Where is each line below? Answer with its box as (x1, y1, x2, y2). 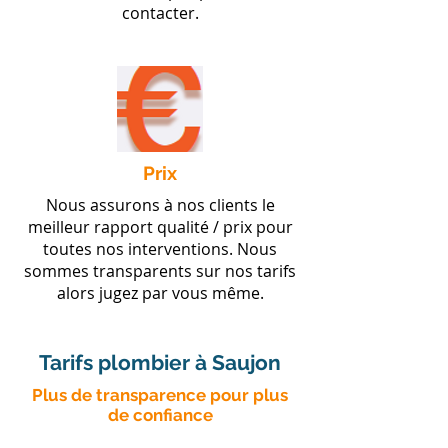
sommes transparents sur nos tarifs (24, 260, 296, 282)
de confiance (107, 405, 213, 425)
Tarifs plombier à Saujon (39, 350, 281, 375)
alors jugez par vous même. (56, 282, 264, 304)
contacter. (121, 2, 199, 24)
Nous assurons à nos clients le (45, 194, 275, 216)
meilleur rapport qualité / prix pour (27, 216, 293, 238)
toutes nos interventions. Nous (43, 238, 277, 260)
